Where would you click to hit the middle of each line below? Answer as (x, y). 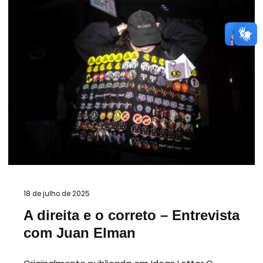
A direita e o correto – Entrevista (131, 215)
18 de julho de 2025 (57, 194)
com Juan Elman (80, 233)
